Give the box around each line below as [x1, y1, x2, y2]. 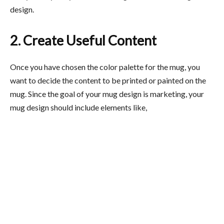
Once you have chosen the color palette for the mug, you [10, 61, 200, 71]
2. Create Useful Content [10, 31, 156, 48]
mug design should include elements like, [10, 102, 147, 112]
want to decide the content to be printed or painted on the [10, 75, 206, 85]
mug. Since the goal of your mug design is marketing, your [10, 88, 204, 98]
